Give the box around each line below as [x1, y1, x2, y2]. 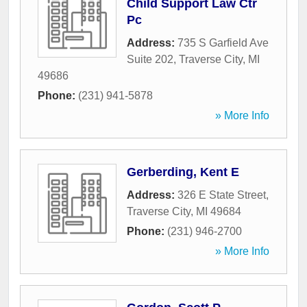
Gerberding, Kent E [127, 165, 239, 180]
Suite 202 [127, 53, 173, 66]
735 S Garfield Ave [177, 37, 269, 49]
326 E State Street [177, 189, 266, 201]
